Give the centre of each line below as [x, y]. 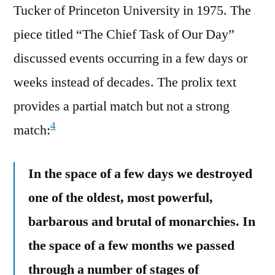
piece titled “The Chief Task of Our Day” [124, 34]
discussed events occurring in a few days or [130, 58]
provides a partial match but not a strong [122, 106]
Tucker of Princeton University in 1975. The [132, 10]
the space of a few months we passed [131, 245]
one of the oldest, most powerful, [121, 197]
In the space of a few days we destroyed [140, 173]
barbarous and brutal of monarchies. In [142, 221]
